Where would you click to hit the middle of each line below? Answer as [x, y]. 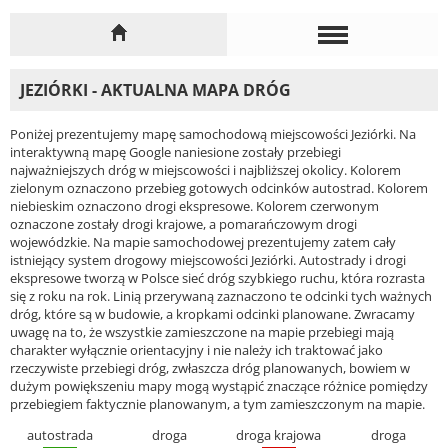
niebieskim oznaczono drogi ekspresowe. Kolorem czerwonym [194, 205]
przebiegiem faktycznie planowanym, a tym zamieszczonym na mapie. [217, 403]
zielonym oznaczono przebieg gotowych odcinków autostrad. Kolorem [219, 187]
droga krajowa [279, 434]
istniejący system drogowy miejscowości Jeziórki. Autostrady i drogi [208, 259]
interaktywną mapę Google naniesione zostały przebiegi [175, 151]
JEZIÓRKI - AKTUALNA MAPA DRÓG [155, 90]
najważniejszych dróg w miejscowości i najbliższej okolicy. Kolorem [205, 169]
